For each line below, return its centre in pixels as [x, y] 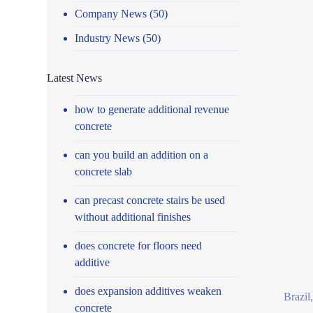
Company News [111, 13]
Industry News [108, 38]
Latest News [75, 78]
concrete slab [104, 171]
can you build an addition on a [142, 154]
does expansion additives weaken [148, 291]
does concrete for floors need [139, 245]
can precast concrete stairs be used [150, 200]
